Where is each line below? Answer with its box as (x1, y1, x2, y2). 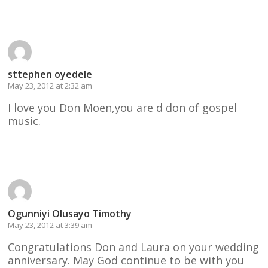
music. (8, 113, 41, 128)
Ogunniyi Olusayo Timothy (8, 206, 132, 220)
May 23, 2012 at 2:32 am (8, 80, 93, 91)
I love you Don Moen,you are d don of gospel (8, 100, 237, 115)
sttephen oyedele (8, 67, 93, 81)
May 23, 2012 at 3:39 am (8, 219, 93, 230)
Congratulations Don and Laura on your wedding (8, 239, 260, 254)
